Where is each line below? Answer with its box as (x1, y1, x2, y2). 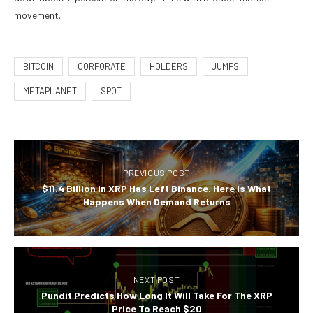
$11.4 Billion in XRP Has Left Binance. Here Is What (42, 182, 271, 194)
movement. (14, 8, 61, 21)
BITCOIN (23, 60, 54, 72)
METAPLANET (23, 85, 77, 96)
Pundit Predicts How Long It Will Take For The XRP (41, 289, 272, 301)
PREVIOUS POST (123, 167, 190, 177)
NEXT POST (133, 274, 180, 284)
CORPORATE (78, 60, 126, 72)
